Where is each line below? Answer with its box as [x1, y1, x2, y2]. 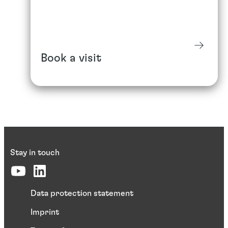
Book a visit [41, 52, 101, 64]
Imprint [31, 208, 59, 217]
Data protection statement [31, 189, 133, 198]
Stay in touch [10, 149, 60, 157]
